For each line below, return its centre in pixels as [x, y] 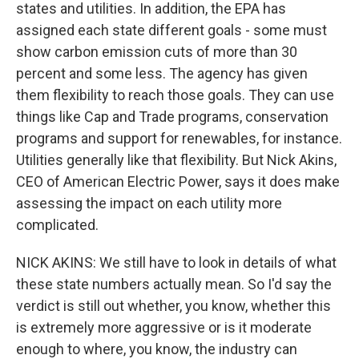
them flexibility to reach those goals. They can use [175, 95]
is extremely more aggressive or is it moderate [164, 327]
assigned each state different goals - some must [171, 30]
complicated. [57, 225]
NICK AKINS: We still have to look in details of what [176, 262]
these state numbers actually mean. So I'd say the [174, 284]
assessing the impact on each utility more [149, 203]
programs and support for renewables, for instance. [179, 138]
